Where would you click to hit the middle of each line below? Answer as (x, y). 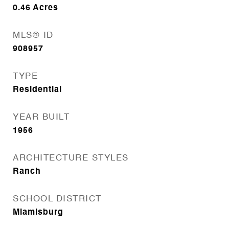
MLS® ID (33, 36)
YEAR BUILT (41, 117)
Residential (37, 90)
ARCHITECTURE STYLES (71, 158)
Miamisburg (38, 213)
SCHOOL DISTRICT (57, 199)
